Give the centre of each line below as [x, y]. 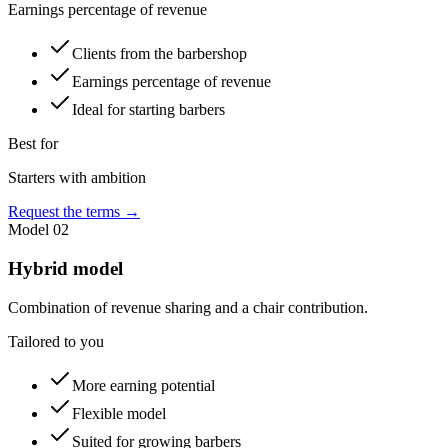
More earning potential [143, 385]
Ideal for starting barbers [148, 110]
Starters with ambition [77, 178]
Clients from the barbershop [159, 54]
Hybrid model [65, 268]
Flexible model [119, 413]
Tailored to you [56, 341]
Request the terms [64, 212]
